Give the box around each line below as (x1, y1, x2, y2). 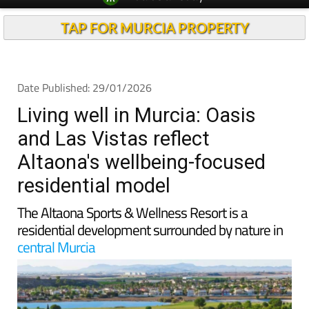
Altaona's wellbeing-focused (17, 150, 266, 174)
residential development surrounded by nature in (17, 218, 283, 241)
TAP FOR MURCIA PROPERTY (60, 19, 249, 36)
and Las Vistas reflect (17, 126, 210, 150)
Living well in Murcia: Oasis (17, 103, 256, 127)
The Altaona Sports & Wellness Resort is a (17, 201, 248, 223)
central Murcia (17, 235, 95, 258)
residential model (17, 173, 170, 197)
